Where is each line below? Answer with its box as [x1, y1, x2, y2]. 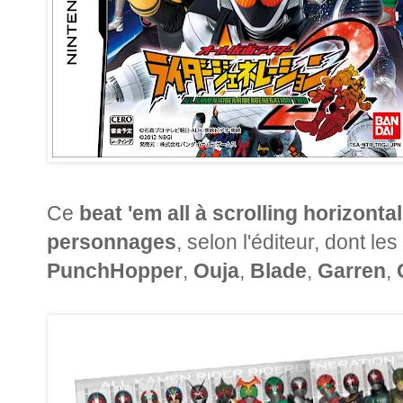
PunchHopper [47, 258, 183, 282]
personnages [47, 229, 176, 254]
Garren [318, 258, 386, 282]
